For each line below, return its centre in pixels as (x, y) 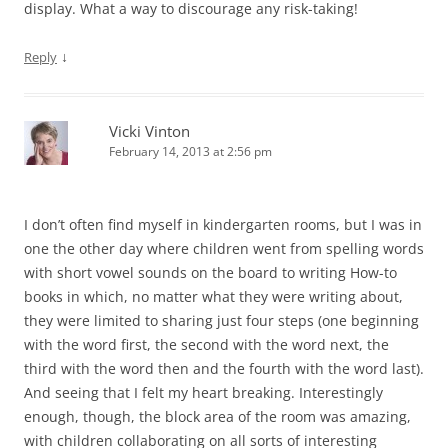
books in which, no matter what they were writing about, (213, 297)
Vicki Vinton (149, 131)
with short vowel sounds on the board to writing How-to (210, 273)
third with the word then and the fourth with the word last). (224, 369)
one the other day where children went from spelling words (224, 249)
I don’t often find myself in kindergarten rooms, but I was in (223, 225)
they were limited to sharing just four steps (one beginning (221, 321)
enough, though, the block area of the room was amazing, (217, 417)
